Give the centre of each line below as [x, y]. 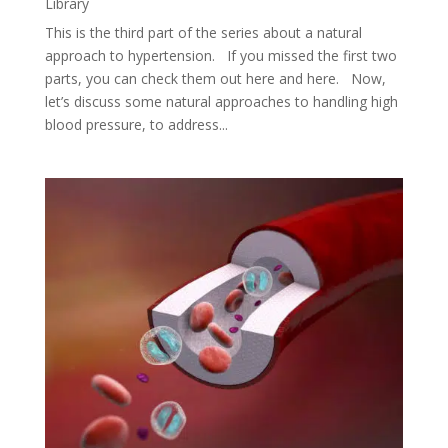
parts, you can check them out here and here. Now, [215, 79]
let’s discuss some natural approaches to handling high [221, 102]
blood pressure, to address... [136, 125]
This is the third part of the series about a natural [203, 33]
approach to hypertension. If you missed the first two [220, 56]
